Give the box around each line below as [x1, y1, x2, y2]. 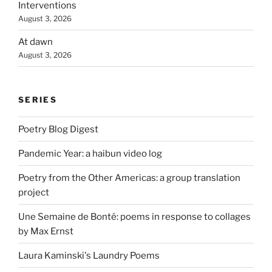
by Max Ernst [18, 225, 73, 237]
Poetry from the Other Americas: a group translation [18, 172, 240, 183]
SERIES [18, 94, 58, 104]
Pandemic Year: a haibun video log [18, 148, 162, 159]
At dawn [18, 36, 53, 48]
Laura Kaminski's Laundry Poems [18, 250, 160, 261]
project [18, 186, 49, 198]
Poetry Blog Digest [18, 123, 98, 135]
